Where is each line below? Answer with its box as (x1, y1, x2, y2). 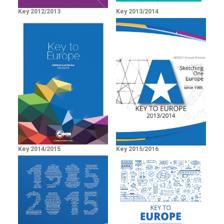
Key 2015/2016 (116, 145, 158, 153)
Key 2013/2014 (116, 8, 158, 15)
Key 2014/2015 (18, 145, 60, 153)
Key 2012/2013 (18, 8, 60, 15)
